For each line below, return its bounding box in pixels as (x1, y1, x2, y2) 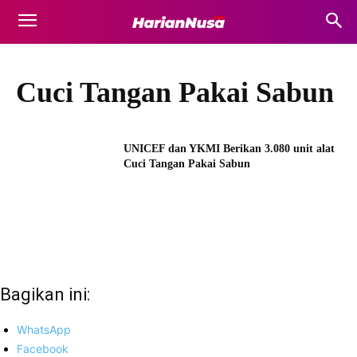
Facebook (17, 341, 69, 355)
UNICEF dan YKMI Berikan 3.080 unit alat (124, 143, 335, 155)
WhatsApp (17, 322, 71, 336)
